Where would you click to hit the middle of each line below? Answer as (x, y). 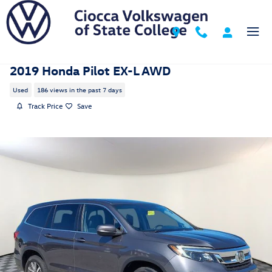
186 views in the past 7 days (79, 90)
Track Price (45, 106)
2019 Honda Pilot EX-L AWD (90, 70)
